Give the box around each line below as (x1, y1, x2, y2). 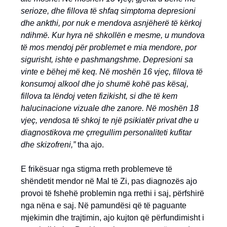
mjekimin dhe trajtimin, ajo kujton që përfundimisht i (21, 213, 204, 222)
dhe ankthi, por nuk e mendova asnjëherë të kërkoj (21, 19, 202, 27)
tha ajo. (75, 140, 104, 149)
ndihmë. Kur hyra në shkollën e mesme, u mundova (21, 31, 205, 40)
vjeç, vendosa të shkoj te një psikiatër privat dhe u (21, 116, 199, 125)
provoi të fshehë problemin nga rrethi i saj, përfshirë (21, 189, 204, 198)
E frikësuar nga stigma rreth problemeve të (21, 165, 172, 173)
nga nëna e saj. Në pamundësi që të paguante (21, 201, 186, 210)
